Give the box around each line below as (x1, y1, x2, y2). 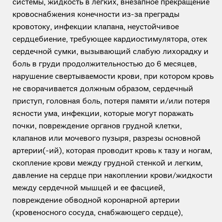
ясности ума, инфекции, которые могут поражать (12, 109, 193, 119)
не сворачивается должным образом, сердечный (12, 84, 193, 94)
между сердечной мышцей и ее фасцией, (12, 183, 165, 193)
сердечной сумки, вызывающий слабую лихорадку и (12, 47, 209, 57)
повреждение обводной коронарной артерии (12, 196, 180, 206)
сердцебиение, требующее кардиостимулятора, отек (12, 35, 207, 45)
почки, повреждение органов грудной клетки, (12, 121, 182, 131)
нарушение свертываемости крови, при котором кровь (12, 72, 214, 82)
